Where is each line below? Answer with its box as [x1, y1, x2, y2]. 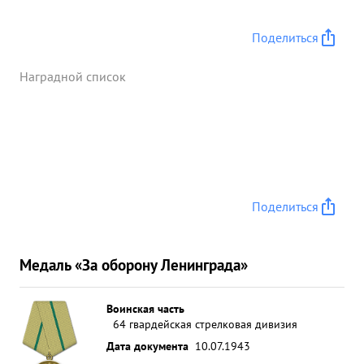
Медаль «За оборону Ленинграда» [19, 254, 248, 275]
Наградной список [19, 68, 126, 84]
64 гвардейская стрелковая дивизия [113, 316, 297, 331]
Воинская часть [106, 301, 184, 316]
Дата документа [106, 338, 188, 353]
